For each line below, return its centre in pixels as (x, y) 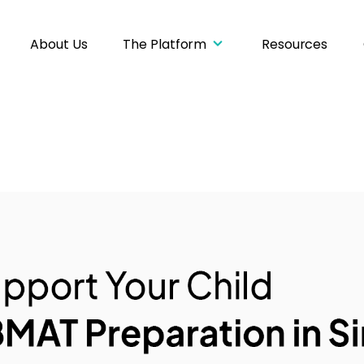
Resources (295, 44)
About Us (59, 44)
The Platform (165, 44)
